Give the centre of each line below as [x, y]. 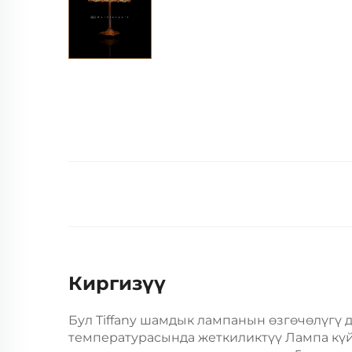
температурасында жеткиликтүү [177, 337]
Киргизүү [117, 283]
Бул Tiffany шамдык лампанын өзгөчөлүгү [207, 320]
